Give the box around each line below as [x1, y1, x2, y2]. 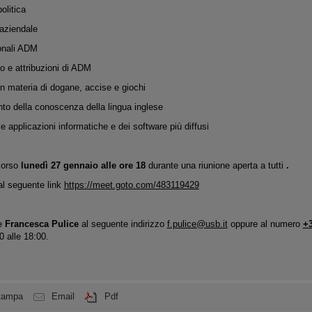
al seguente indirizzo [78, 219, 167, 229]
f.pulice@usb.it [166, 219, 228, 229]
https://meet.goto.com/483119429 [63, 180, 199, 190]
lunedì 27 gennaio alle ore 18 [20, 160, 146, 171]
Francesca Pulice [1, 219, 79, 229]
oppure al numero [227, 219, 303, 229]
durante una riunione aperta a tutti [145, 160, 286, 171]
